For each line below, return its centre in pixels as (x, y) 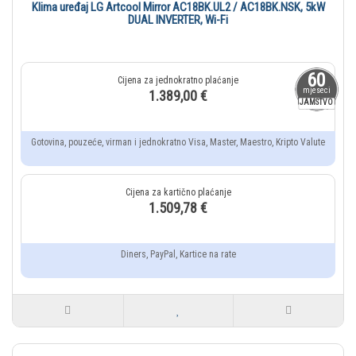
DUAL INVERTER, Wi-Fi (178, 20)
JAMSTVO (316, 103)
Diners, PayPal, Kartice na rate (178, 255)
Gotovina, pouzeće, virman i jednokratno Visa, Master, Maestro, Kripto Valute (178, 143)
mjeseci (316, 91)
